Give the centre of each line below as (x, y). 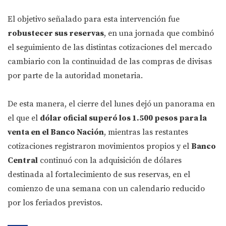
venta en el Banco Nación (56, 132)
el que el (24, 118)
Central (23, 161)
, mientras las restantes (146, 132)
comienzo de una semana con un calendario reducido (106, 189)
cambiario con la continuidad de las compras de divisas (110, 62)
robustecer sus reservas (56, 34)
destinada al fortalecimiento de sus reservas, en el (99, 175)
